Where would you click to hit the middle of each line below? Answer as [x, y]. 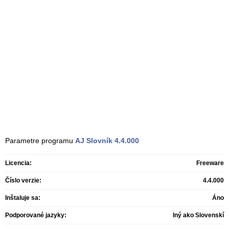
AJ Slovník [94, 141]
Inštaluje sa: [23, 198]
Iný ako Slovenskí [198, 215]
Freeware [210, 163]
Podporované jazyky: [36, 215]
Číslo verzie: [23, 180]
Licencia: [18, 163]
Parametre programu [40, 141]
